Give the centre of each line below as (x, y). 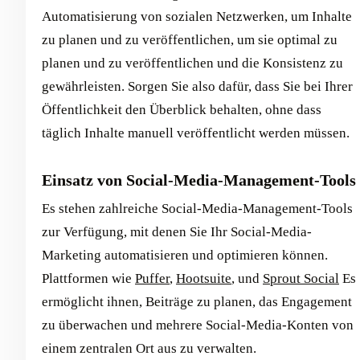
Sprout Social (301, 278)
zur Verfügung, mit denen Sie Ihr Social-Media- (177, 232)
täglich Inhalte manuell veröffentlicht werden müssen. (196, 133)
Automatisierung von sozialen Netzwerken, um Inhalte (197, 16)
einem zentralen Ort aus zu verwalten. (149, 348)
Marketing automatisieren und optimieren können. (185, 255)
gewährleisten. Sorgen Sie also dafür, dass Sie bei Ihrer (197, 86)
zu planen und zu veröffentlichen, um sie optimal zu (190, 40)
